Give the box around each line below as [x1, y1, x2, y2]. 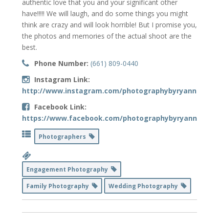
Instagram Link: [34, 75, 90, 85]
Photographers [38, 132, 89, 141]
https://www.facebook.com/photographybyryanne [22, 113, 201, 123]
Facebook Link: [34, 102, 87, 112]
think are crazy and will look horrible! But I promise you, [22, 20, 197, 30]
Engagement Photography [26, 165, 111, 174]
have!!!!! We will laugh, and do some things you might [22, 9, 188, 19]
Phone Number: [34, 59, 88, 68]
